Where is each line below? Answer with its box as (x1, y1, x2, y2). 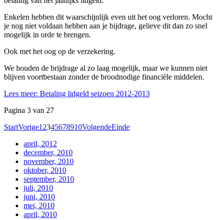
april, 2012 (24, 139, 57, 148)
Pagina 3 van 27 (4, 106, 54, 114)
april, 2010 (24, 210, 57, 219)
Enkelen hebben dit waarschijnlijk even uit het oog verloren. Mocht (4, 12, 212, 21)
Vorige (18, 122, 39, 131)
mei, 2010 (24, 201, 55, 210)
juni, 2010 (24, 192, 55, 201)
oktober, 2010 (24, 165, 66, 174)
